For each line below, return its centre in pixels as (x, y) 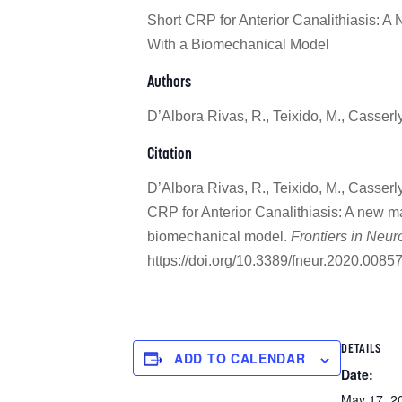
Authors (169, 82)
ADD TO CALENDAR (240, 358)
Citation (170, 154)
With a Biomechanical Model (240, 45)
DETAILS (361, 349)
